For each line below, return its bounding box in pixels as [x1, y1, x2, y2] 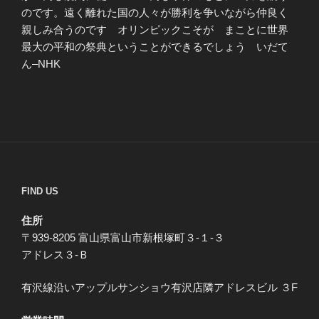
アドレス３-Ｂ [21, 248, 89, 261]
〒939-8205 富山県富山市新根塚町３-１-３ [21, 231, 224, 244]
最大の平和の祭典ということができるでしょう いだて [21, 40, 288, 53]
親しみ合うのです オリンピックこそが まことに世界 [21, 23, 288, 36]
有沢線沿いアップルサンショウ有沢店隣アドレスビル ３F [21, 281, 298, 294]
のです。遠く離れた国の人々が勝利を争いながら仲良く [21, 6, 288, 19]
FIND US [21, 186, 58, 197]
